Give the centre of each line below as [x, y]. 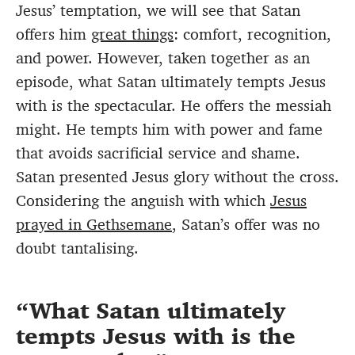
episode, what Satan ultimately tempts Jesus [171, 82]
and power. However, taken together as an [163, 58]
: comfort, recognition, [252, 34]
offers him [53, 34]
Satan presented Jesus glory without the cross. [177, 177]
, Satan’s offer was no [246, 225]
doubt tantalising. [77, 248]
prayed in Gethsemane [94, 225]
